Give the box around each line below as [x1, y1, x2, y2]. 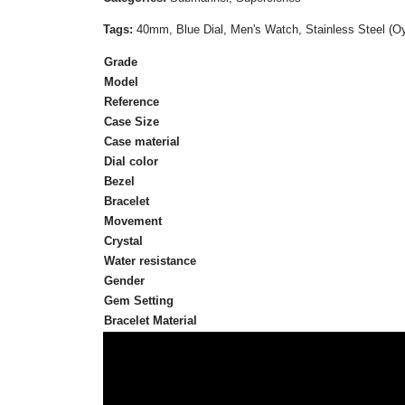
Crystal [104, 233, 143, 248]
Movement [104, 213, 162, 228]
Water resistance [104, 253, 196, 268]
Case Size [104, 114, 159, 128]
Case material [104, 134, 180, 148]
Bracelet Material [104, 313, 197, 327]
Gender [104, 273, 145, 287]
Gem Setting [104, 293, 174, 307]
